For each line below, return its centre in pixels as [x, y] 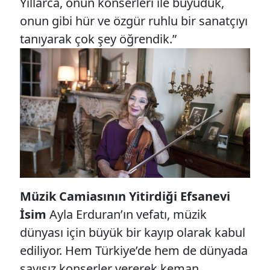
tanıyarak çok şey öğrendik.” [98, 39]
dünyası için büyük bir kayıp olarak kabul [133, 232]
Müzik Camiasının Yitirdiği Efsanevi [125, 196]
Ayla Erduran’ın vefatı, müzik [127, 214]
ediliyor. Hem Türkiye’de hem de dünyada [134, 250]
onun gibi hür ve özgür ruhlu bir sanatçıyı [134, 20]
